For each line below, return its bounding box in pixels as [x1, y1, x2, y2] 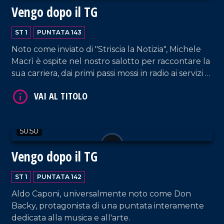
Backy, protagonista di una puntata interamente [11, 200, 204, 210]
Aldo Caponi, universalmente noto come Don [11, 188, 191, 198]
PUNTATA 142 [37, 172, 81, 180]
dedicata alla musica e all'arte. [11, 212, 130, 222]
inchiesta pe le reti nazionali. [11, 80, 122, 90]
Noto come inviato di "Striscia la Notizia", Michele [11, 44, 201, 54]
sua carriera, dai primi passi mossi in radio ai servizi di [11, 68, 212, 78]
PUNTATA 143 [37, 28, 81, 36]
